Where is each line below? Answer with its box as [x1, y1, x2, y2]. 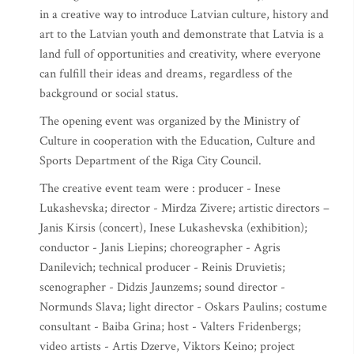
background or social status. [40, 85, 179, 102]
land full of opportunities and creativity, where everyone [40, 46, 321, 62]
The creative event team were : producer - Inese [40, 180, 281, 197]
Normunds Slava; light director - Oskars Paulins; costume [40, 299, 327, 315]
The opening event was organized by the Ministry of [40, 113, 299, 130]
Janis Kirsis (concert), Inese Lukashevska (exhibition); [40, 220, 307, 236]
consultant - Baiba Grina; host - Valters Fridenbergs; [40, 318, 301, 335]
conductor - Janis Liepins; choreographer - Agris [40, 239, 281, 256]
